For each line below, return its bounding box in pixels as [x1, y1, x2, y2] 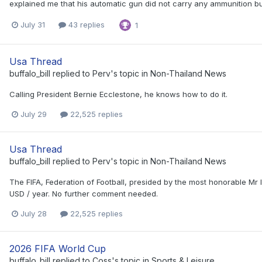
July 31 [20, 20, 45, 30]
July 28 [20, 209, 47, 219]
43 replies [66, 20, 105, 30]
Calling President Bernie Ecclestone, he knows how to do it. [9, 89, 227, 99]
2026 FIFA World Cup [9, 243, 106, 255]
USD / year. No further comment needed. [9, 189, 158, 199]
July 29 [20, 109, 47, 119]
